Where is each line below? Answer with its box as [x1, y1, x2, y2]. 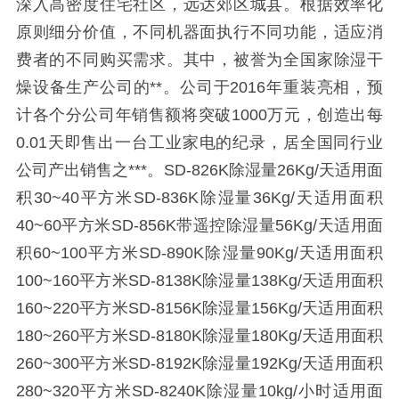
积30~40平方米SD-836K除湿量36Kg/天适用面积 [15, 188, 384, 207]
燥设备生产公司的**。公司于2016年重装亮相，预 [15, 77, 384, 96]
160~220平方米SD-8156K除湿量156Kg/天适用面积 [15, 298, 384, 317]
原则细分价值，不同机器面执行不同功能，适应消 [15, 22, 384, 41]
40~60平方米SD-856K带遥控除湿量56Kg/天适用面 [15, 216, 384, 234]
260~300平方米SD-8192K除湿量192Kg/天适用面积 [15, 354, 384, 372]
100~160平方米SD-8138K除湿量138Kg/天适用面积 [15, 271, 384, 289]
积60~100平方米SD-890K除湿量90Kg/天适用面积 [15, 243, 384, 262]
